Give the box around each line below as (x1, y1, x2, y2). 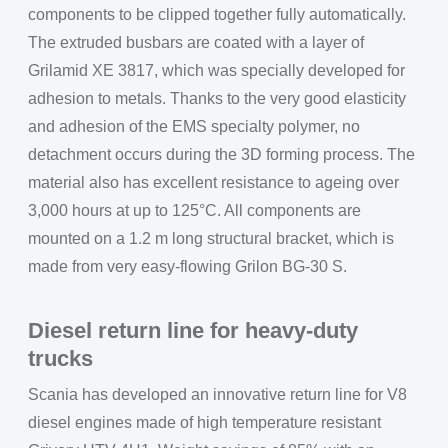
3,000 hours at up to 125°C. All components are (28, 202, 361, 219)
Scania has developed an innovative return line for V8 (28, 386, 407, 403)
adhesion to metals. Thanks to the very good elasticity (28, 90, 406, 107)
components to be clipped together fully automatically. (28, 6, 406, 23)
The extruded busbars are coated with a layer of (28, 34, 364, 51)
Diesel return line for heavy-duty (28, 318, 358, 343)
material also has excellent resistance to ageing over (28, 174, 399, 191)
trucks (28, 346, 93, 371)
